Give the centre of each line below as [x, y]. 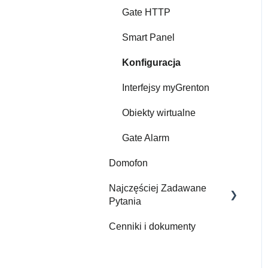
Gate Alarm [146, 138]
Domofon [128, 163]
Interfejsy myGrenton [166, 87]
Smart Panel [148, 37]
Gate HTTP [146, 12]
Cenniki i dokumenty [152, 226]
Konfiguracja [151, 62]
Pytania [125, 201]
